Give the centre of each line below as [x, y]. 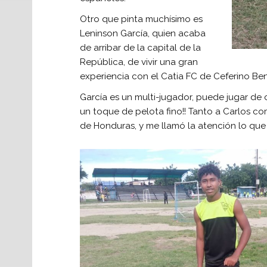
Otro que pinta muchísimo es [141, 19]
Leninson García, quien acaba [142, 34]
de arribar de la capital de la [140, 48]
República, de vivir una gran [139, 62]
